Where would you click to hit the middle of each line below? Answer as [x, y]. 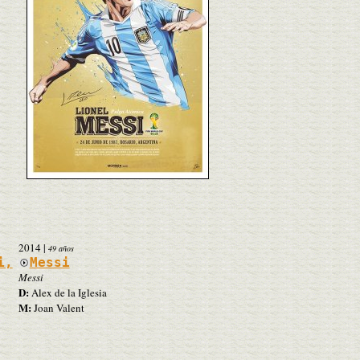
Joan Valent [57, 307]
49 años [61, 248]
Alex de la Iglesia [67, 292]
